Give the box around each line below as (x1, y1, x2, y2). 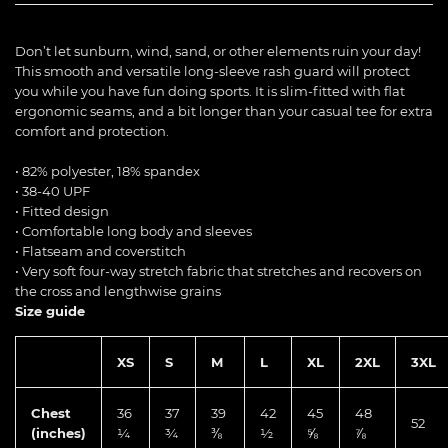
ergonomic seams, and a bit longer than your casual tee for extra (15, 103, 433, 120)
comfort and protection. (15, 123, 169, 140)
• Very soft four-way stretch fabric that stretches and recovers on (15, 263, 422, 280)
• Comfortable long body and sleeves (15, 223, 252, 240)
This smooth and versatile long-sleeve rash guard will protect (15, 63, 410, 80)
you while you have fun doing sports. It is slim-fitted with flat (15, 83, 405, 100)
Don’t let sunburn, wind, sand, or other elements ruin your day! (15, 43, 421, 60)
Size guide (15, 303, 85, 320)
